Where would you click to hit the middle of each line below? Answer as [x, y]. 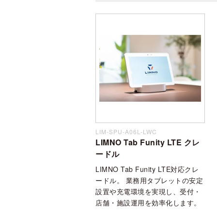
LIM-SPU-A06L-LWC [126, 131]
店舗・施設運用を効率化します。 [148, 202]
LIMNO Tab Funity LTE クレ [148, 142]
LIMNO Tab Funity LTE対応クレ [147, 169]
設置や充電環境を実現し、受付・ [148, 191]
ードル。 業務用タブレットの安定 [149, 180]
